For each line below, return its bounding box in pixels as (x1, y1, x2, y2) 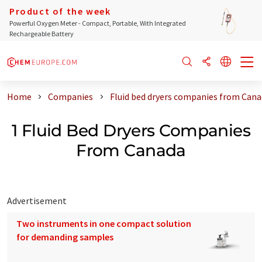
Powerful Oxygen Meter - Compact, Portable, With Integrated (9, 19, 186, 27)
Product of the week (9, 5, 111, 17)
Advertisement (7, 194, 67, 206)
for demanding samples (16, 230, 113, 243)
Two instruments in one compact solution (16, 217, 191, 229)
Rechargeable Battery (9, 29, 74, 38)
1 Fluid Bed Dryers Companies (11, 120, 251, 140)
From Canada (76, 140, 186, 160)
